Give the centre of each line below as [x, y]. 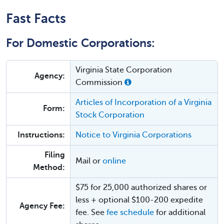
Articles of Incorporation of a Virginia [143, 102]
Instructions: [41, 135]
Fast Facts [36, 18]
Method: [49, 167]
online [114, 161]
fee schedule [130, 212]
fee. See [91, 212]
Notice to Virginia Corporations [133, 135]
